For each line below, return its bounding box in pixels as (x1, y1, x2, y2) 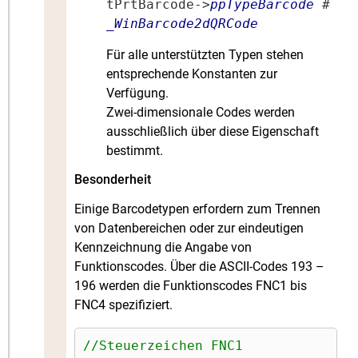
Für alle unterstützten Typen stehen (106, 46, 304, 62)
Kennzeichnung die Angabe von (74, 240, 253, 256)
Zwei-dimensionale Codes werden (106, 104, 296, 120)
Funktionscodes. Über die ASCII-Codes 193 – (74, 259, 325, 275)
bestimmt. (106, 142, 164, 158)
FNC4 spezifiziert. (74, 297, 173, 313)
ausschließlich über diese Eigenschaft (106, 123, 320, 139)
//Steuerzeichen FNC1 (83, 338, 244, 354)
